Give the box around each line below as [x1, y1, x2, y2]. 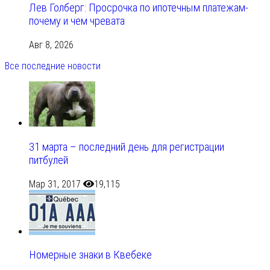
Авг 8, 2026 [29, 39, 74, 51]
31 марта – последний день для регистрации [29, 140, 224, 154]
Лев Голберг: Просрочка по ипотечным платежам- [29, 1, 248, 15]
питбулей [29, 153, 68, 167]
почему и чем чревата [29, 14, 125, 28]
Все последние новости [5, 60, 101, 72]
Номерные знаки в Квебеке [29, 248, 152, 262]
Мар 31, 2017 [29, 178, 81, 190]
